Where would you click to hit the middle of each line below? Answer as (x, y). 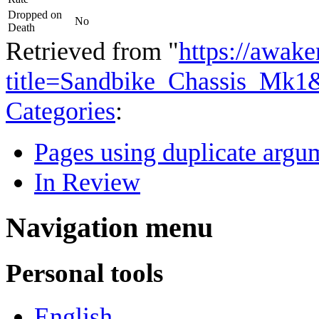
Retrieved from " (92, 51)
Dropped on (35, 14)
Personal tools (84, 273)
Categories (61, 111)
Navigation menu (109, 228)
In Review (87, 182)
